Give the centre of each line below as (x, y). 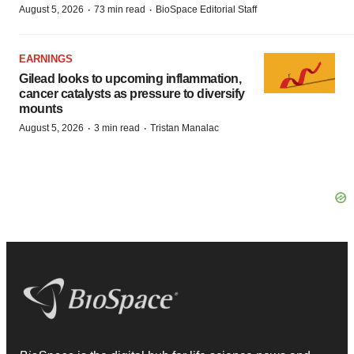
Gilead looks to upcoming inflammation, (130, 79)
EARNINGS (46, 59)
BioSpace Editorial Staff (206, 9)
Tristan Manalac (185, 128)
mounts (41, 109)
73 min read (120, 9)
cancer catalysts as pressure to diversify (132, 94)
